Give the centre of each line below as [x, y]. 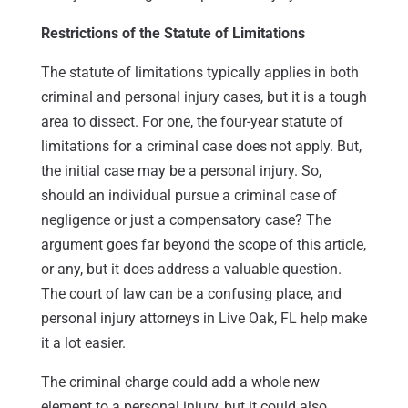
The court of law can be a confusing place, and [191, 293]
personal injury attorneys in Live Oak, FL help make [204, 318]
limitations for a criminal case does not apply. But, [201, 146]
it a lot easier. [83, 342]
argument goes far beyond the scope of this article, [203, 244]
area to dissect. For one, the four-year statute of [192, 121]
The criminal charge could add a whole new [180, 382]
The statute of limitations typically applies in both [199, 72]
